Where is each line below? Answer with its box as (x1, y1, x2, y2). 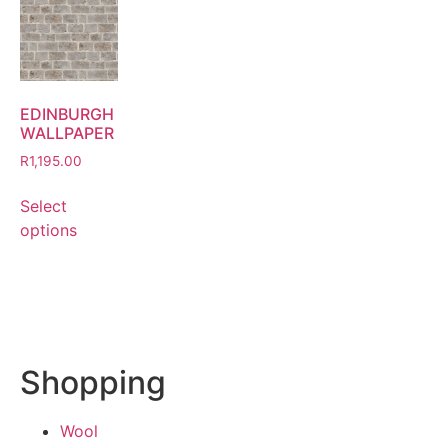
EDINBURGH (20, 104, 114, 125)
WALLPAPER (20, 123, 114, 144)
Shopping (20, 363, 166, 403)
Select (20, 196, 67, 217)
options (20, 220, 77, 241)
